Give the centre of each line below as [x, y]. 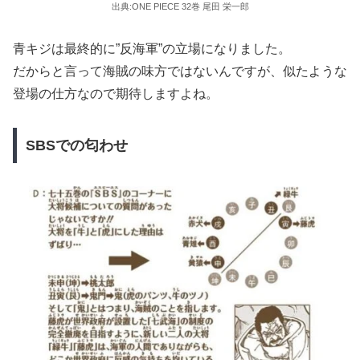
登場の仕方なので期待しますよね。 [116, 93]
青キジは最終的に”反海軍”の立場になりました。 [152, 48]
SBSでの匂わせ [76, 146]
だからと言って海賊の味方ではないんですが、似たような [180, 71]
